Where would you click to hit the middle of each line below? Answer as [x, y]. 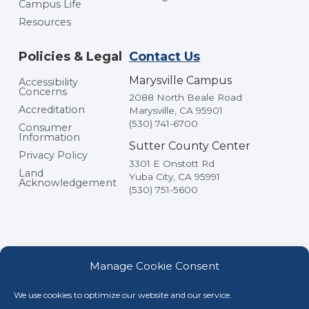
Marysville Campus [180, 81]
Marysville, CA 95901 [176, 110]
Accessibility [48, 82]
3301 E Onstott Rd [171, 164]
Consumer [45, 128]
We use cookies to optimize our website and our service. [123, 295]
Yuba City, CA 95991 [174, 177]
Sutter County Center [189, 146]
